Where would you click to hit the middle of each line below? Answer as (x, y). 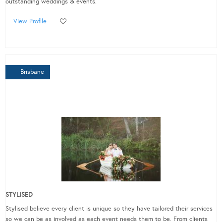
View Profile (30, 22)
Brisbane (32, 72)
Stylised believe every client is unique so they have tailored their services (109, 209)
